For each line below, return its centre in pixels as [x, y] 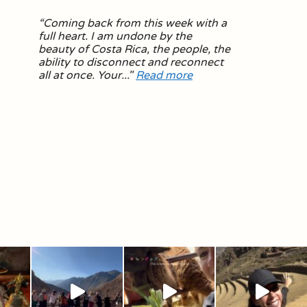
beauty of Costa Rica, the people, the [134, 49]
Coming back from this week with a [135, 23]
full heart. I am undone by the [115, 36]
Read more [164, 75]
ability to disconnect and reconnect [131, 62]
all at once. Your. [81, 75]
